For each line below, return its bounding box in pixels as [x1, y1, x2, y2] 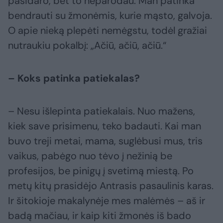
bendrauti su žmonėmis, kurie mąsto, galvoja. [8, 9, 212, 22]
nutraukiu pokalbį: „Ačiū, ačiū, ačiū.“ [8, 39, 166, 52]
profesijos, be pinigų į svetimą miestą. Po [8, 164, 194, 178]
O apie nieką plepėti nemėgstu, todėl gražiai [8, 24, 207, 37]
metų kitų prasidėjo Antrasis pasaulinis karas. [8, 179, 214, 193]
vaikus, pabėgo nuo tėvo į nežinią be [8, 149, 172, 163]
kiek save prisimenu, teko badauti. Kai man [8, 119, 201, 133]
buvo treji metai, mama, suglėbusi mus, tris [8, 134, 203, 148]
